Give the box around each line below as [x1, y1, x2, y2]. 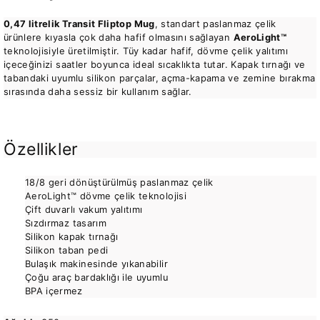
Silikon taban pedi [25, 244, 109, 256]
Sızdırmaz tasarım [25, 217, 106, 229]
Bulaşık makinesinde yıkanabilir [25, 258, 168, 269]
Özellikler [4, 139, 79, 159]
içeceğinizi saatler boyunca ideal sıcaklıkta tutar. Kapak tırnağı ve [4, 59, 306, 70]
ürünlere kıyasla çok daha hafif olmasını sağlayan [4, 31, 234, 43]
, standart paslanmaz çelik [154, 18, 276, 29]
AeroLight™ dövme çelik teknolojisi [25, 190, 186, 201]
